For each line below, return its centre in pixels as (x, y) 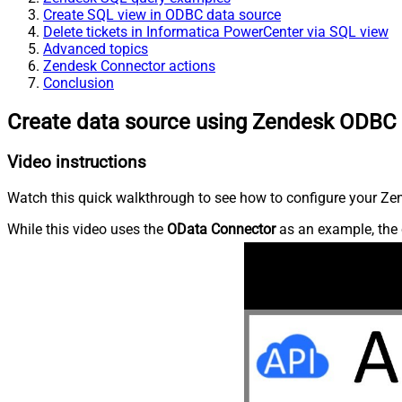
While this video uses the (87, 229)
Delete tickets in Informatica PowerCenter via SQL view (216, 32)
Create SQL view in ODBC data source (162, 15)
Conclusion (79, 83)
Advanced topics (96, 49)
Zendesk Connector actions (129, 66)
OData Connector (221, 229)
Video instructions (77, 163)
